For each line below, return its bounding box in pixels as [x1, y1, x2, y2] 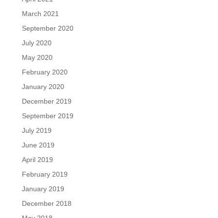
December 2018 [21, 200, 72, 207]
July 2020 [21, 39, 52, 47]
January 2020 [21, 83, 64, 91]
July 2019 [21, 127, 52, 134]
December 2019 [21, 97, 72, 105]
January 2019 [21, 185, 64, 193]
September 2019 [21, 112, 73, 120]
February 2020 [21, 68, 68, 76]
